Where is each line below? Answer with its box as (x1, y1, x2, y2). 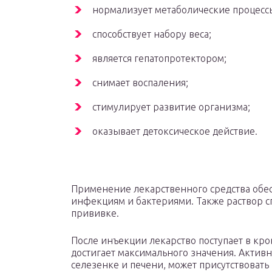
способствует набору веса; (92, 29, 211, 40)
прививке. (71, 208, 119, 219)
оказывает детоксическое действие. (92, 126, 257, 137)
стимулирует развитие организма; (92, 101, 250, 113)
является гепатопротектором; (92, 53, 226, 64)
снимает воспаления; (92, 77, 188, 89)
